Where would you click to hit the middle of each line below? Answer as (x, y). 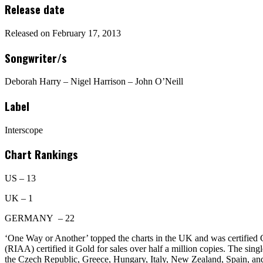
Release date (35, 9)
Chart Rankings (41, 154)
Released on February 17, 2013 (63, 33)
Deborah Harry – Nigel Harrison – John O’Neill (94, 82)
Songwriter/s (36, 58)
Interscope (24, 130)
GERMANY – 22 (40, 218)
